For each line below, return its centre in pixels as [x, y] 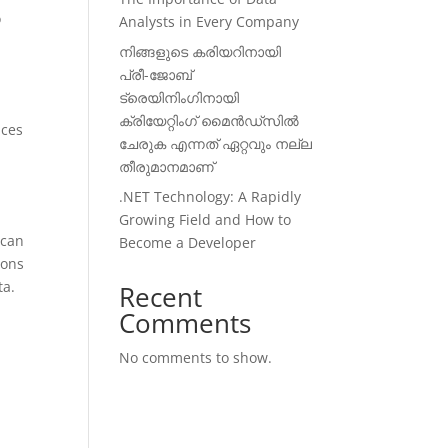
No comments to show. [196, 357]
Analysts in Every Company [209, 21]
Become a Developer [188, 242]
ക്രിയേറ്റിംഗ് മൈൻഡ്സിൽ [209, 120]
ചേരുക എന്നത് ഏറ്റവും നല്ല [216, 143]
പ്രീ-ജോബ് [156, 74]
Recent [161, 297]
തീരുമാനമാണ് [167, 166]
